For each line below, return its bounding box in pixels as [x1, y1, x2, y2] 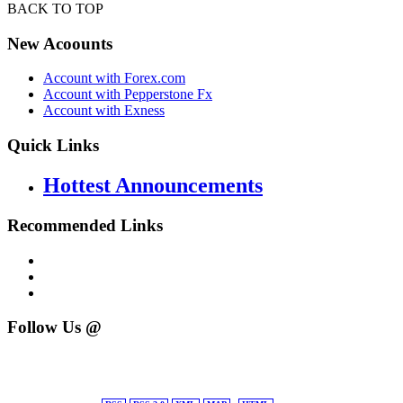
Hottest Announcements [43, 174, 263, 198]
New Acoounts [7, 33, 112, 53]
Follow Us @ [7, 318, 102, 337]
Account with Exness [43, 103, 165, 119]
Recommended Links [7, 215, 163, 235]
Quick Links [7, 136, 99, 156]
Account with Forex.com [43, 70, 185, 86]
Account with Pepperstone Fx [43, 86, 212, 103]
